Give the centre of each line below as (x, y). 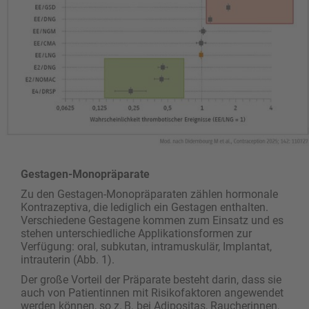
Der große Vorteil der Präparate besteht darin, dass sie (151, 279)
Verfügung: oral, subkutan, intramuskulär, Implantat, (146, 246)
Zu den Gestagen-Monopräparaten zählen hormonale (149, 194)
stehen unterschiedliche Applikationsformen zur (136, 233)
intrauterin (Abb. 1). (68, 259)
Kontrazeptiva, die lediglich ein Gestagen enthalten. (144, 207)
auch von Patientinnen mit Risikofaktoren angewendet (152, 292)
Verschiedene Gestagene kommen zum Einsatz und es (152, 220)
